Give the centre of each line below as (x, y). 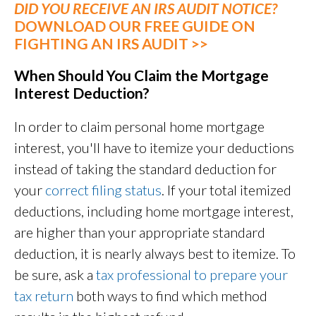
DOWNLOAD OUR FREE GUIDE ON (135, 26)
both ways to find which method (170, 296)
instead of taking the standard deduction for (145, 169)
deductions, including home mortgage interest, (154, 211)
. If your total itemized (226, 190)
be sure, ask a (55, 275)
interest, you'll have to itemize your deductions (154, 148)
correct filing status (103, 190)
